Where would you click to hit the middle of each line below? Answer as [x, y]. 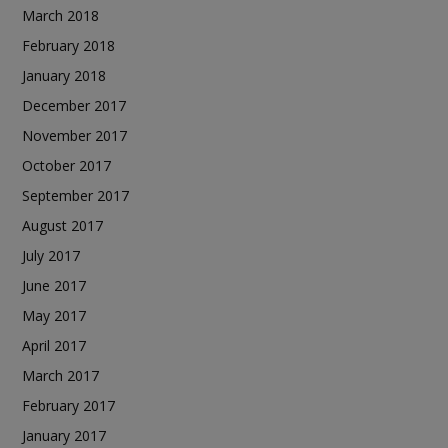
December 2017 [74, 105]
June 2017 [54, 285]
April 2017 [54, 345]
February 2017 [68, 405]
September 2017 [75, 195]
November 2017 [74, 135]
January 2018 [64, 75]
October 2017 [66, 165]
